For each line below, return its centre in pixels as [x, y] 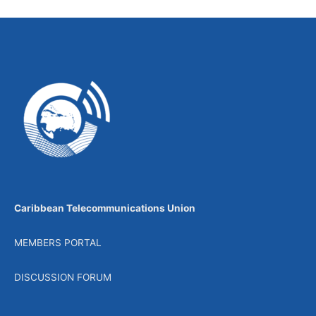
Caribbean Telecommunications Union [105, 208]
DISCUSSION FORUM [63, 278]
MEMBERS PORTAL [58, 243]
